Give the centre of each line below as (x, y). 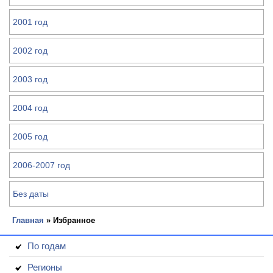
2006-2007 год (41, 165)
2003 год (30, 79)
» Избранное (69, 220)
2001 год (30, 22)
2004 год (30, 108)
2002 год (30, 51)
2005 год (30, 136)
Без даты (31, 194)
